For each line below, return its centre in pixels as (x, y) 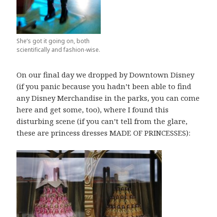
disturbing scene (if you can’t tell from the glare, (102, 121)
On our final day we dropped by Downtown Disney (106, 74)
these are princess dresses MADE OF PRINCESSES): (104, 132)
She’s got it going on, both (53, 41)
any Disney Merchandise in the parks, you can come (108, 98)
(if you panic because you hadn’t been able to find (104, 86)
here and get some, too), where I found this (93, 109)
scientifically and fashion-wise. (59, 49)
